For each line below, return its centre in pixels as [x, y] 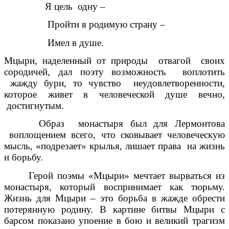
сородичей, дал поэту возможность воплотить [114, 72]
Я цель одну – [55, 7]
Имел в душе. [56, 42]
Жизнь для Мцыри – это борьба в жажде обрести [114, 198]
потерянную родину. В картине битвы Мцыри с [114, 209]
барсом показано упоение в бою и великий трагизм [114, 220]
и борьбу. [24, 157]
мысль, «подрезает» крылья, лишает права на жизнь [114, 146]
